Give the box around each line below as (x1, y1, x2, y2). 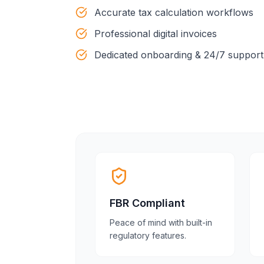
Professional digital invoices (94, 28, 217, 39)
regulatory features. (110, 230, 186, 240)
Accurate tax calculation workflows (94, 6, 253, 18)
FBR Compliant (110, 197, 185, 209)
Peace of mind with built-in (110, 217, 212, 227)
